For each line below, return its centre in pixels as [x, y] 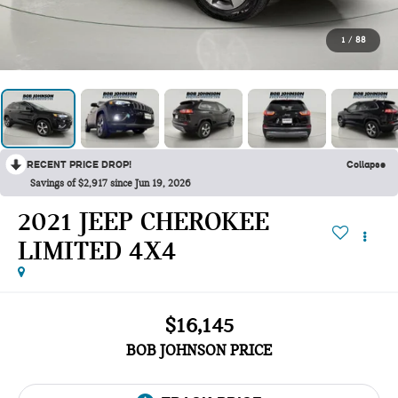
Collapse [366, 164]
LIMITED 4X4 [98, 251]
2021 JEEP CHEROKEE [144, 222]
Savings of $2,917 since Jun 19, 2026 [111, 183]
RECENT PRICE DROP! [79, 164]
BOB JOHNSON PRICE [199, 351]
